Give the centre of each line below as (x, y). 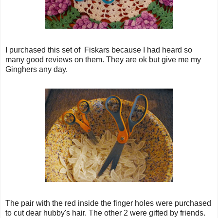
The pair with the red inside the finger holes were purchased (108, 203)
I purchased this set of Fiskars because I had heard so (99, 50)
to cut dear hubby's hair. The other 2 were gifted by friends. (105, 213)
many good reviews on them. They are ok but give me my (103, 59)
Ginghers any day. (36, 69)
